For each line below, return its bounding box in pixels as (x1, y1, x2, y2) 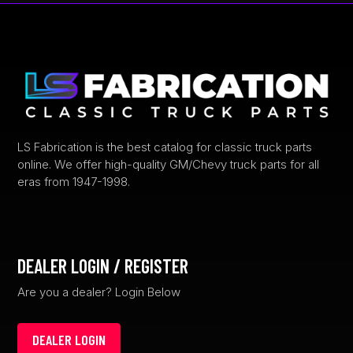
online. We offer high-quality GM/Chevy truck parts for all (17, 156, 320, 172)
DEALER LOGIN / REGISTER (17, 254, 189, 277)
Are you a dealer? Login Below (17, 284, 181, 299)
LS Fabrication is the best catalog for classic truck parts (17, 139, 313, 154)
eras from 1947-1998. (17, 173, 131, 189)
